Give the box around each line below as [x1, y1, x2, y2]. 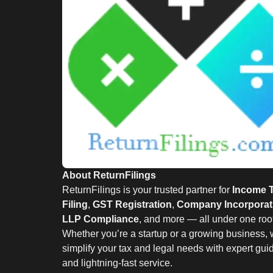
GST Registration [93, 199, 172, 210]
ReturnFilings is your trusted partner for [62, 185, 232, 196]
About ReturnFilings [62, 170, 156, 181]
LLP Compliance [62, 214, 139, 225]
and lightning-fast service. [62, 258, 172, 269]
